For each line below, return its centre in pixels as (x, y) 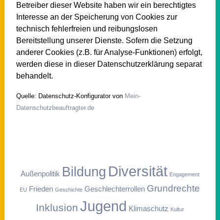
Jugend (103, 206)
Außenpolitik (40, 173)
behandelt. (34, 76)
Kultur (177, 209)
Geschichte (69, 189)
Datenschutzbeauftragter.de (55, 108)
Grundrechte (174, 188)
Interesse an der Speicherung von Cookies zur (96, 17)
